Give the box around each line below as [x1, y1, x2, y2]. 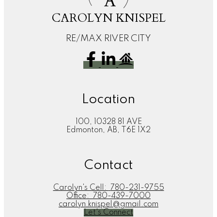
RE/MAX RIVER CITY [66, 34, 151, 43]
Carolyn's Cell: [53, 184, 108, 192]
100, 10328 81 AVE [75, 118, 142, 126]
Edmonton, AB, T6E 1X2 [66, 126, 151, 135]
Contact [84, 159, 133, 172]
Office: [66, 192, 91, 201]
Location [82, 93, 135, 107]
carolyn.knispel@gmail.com [59, 201, 158, 209]
